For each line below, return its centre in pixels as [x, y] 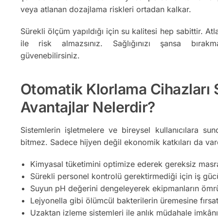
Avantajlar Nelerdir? [88, 107]
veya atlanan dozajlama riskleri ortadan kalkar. [106, 9]
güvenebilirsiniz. [50, 55]
